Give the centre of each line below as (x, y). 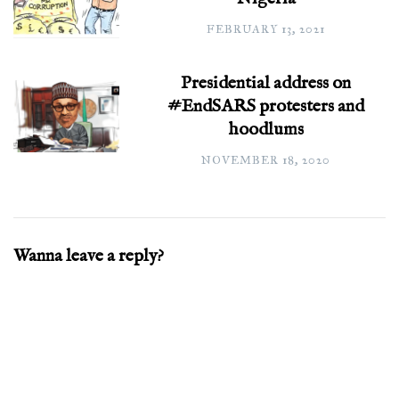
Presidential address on (266, 83)
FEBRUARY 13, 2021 (266, 29)
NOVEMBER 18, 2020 (266, 160)
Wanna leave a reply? (89, 256)
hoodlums (266, 129)
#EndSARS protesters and (266, 106)
